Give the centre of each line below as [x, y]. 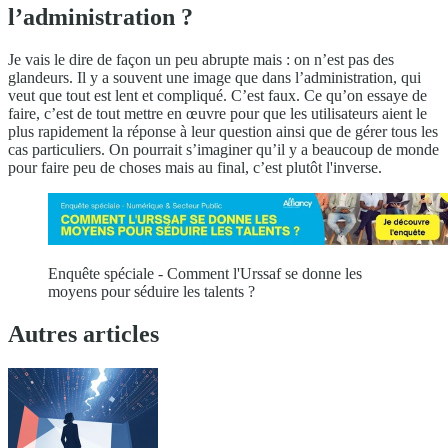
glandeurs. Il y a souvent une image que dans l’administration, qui [214, 77]
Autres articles [83, 333]
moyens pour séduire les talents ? [151, 291]
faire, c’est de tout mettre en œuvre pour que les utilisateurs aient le [217, 113]
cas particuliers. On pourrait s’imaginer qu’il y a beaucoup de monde [223, 149]
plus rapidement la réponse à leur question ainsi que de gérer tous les [223, 131]
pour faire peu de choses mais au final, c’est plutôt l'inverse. [195, 167]
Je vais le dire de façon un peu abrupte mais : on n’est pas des [201, 59]
